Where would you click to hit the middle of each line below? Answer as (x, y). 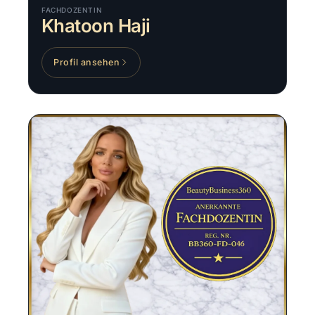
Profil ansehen (86, 63)
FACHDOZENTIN (72, 9)
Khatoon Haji (96, 25)
